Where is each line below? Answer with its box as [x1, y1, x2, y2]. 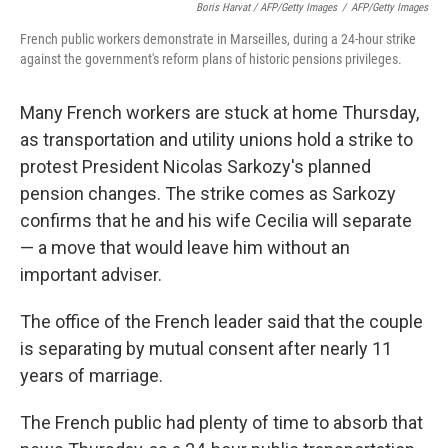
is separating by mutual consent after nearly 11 [20, 338, 392, 359]
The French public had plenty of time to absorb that [20, 412, 423, 433]
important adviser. [20, 264, 162, 285]
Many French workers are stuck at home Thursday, [20, 102, 419, 123]
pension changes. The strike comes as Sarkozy [20, 183, 396, 204]
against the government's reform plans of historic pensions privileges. [20, 51, 402, 67]
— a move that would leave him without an [20, 237, 350, 258]
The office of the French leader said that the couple [20, 311, 423, 332]
